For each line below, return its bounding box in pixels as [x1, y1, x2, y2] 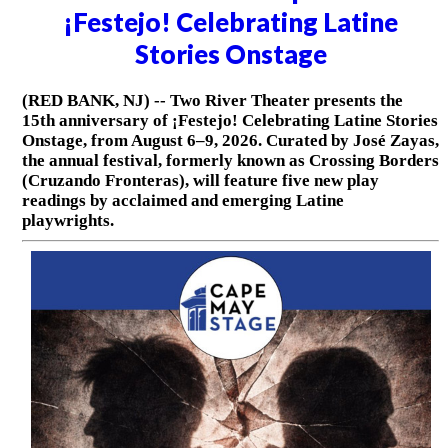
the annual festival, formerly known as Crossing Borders [21, 151, 439, 171]
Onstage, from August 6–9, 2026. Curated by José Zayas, [21, 131, 439, 151]
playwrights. [21, 211, 114, 231]
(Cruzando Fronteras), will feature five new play [21, 171, 379, 191]
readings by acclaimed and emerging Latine [21, 191, 344, 211]
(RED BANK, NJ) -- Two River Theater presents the [21, 91, 403, 111]
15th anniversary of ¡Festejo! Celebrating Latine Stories [21, 111, 438, 131]
